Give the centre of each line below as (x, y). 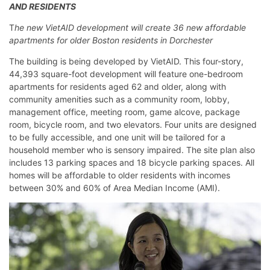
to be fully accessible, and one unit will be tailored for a (117, 137)
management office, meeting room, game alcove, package (124, 112)
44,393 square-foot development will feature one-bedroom (126, 74)
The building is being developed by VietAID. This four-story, (126, 61)
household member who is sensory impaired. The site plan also (132, 150)
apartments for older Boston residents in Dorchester (111, 40)
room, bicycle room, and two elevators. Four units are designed (133, 125)
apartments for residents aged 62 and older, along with (118, 87)
